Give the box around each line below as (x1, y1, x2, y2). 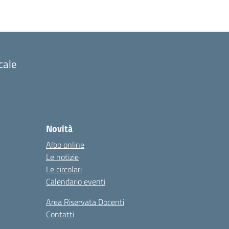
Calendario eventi (46, 175, 105, 188)
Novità (46, 122, 73, 135)
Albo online (46, 139, 84, 151)
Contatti (46, 208, 74, 220)
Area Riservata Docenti (46, 196, 124, 208)
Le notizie (46, 151, 79, 163)
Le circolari (46, 163, 82, 175)
